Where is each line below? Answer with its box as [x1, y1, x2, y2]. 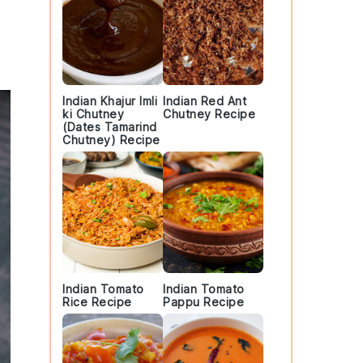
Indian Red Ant [163, 94, 246, 108]
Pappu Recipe [163, 295, 244, 309]
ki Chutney [62, 107, 124, 121]
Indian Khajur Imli [62, 94, 157, 108]
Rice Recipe [62, 295, 132, 309]
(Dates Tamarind [62, 120, 157, 134]
